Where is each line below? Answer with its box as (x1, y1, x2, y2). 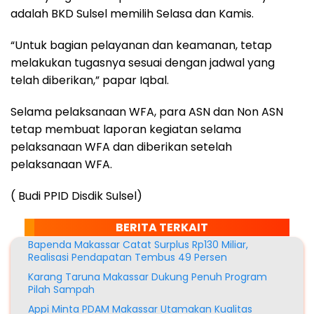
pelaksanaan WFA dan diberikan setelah (11, 139, 232, 156)
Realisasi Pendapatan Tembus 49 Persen (28, 250, 227, 265)
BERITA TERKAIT (116, 219, 208, 236)
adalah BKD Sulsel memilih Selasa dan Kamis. (11, 6, 254, 22)
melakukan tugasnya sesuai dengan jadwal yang (11, 55, 275, 71)
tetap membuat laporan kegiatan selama (11, 121, 241, 138)
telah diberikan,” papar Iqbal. (11, 72, 169, 89)
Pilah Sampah (28, 282, 95, 297)
